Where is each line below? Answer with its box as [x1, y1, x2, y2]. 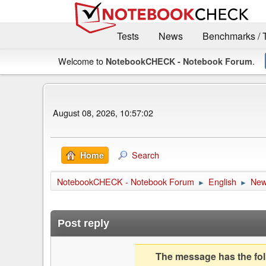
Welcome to [58, 55, 106, 68]
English [208, 175, 236, 188]
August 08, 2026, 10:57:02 [53, 106, 153, 119]
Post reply [58, 217, 109, 230]
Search [132, 148, 159, 161]
